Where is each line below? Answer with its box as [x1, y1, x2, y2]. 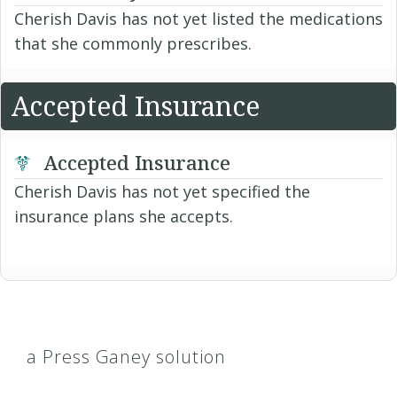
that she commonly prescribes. [14, 32, 252, 54]
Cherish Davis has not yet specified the [14, 180, 310, 202]
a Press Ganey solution [27, 344, 226, 369]
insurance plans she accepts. [14, 205, 233, 227]
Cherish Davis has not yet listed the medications [14, 7, 383, 29]
